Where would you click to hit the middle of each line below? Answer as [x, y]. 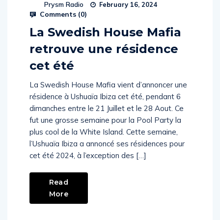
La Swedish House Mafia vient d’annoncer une [108, 85]
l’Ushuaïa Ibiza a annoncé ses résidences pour [107, 144]
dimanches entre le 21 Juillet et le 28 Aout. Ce [107, 108]
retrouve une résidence [104, 49]
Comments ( [59, 14]
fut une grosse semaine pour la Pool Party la [105, 120]
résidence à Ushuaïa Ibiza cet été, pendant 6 [105, 96]
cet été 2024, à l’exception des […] [88, 155]
